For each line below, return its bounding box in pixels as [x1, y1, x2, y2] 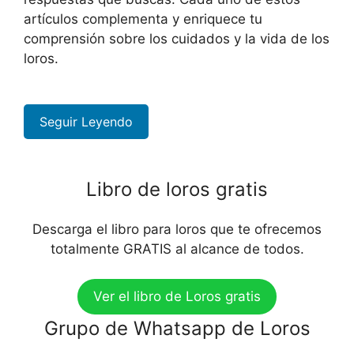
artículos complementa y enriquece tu [24, 10, 262, 27]
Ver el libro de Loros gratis [93, 288, 261, 305]
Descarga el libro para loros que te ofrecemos [32, 220, 322, 237]
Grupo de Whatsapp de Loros [43, 317, 311, 341]
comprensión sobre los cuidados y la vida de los [24, 30, 330, 47]
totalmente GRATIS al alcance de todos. [50, 240, 304, 257]
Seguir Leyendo [40, 114, 133, 130]
